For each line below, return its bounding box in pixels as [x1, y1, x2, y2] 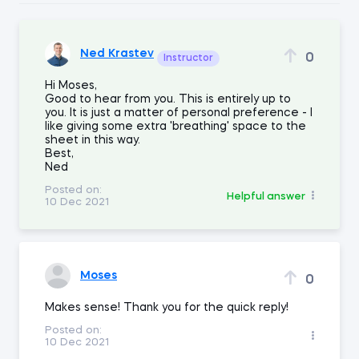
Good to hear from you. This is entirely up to [45, 94, 291, 105]
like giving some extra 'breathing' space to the [45, 121, 306, 132]
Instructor [163, 54, 213, 63]
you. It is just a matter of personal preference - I [45, 107, 313, 119]
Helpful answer [227, 191, 305, 202]
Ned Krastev [80, 47, 154, 59]
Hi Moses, [45, 80, 97, 91]
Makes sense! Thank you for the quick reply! [45, 302, 288, 313]
